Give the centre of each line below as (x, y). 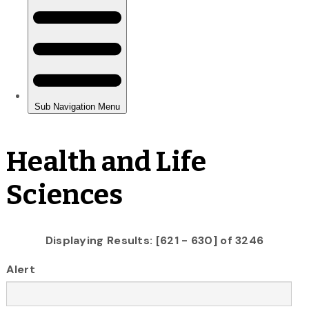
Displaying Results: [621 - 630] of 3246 (154, 240)
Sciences (65, 195)
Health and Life (106, 162)
